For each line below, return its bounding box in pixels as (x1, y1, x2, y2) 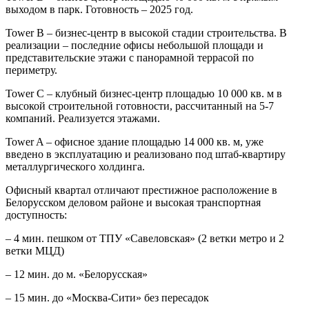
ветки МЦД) (6, 245, 64, 257)
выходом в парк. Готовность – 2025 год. (6, 3, 193, 16)
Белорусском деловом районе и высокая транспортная (6, 197, 261, 209)
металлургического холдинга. (6, 161, 145, 173)
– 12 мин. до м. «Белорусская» (6, 268, 148, 281)
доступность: (6, 209, 67, 221)
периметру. (6, 64, 57, 77)
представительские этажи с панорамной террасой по (6, 52, 254, 64)
